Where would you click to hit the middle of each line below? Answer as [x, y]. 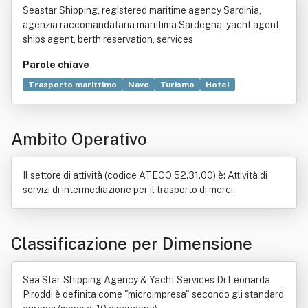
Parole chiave [56, 65]
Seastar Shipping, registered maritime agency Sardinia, [142, 10]
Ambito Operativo [79, 139]
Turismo [177, 85]
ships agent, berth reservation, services [108, 39]
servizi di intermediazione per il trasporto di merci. [129, 190]
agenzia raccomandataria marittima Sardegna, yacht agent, [152, 25]
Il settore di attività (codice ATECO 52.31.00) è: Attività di [145, 175]
